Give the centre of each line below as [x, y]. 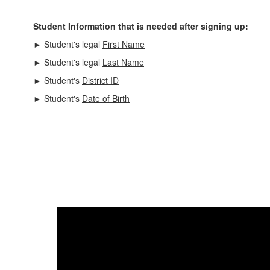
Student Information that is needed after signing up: [141, 26]
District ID [100, 80]
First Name [124, 44]
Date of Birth [106, 98]
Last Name [123, 62]
